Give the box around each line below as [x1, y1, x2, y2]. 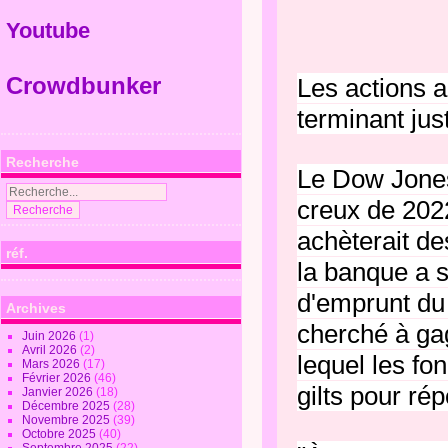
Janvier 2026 [22, 385, 97, 399]
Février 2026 [22, 371, 95, 385]
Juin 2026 [22, 329, 80, 343]
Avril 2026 [22, 343, 81, 357]
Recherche [6, 154, 80, 170]
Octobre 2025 [22, 427, 100, 441]
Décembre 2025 [22, 399, 114, 413]
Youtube [6, 18, 97, 43]
